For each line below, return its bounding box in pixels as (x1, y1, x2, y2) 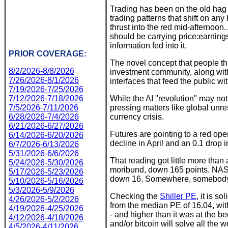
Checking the (110, 192, 160, 201)
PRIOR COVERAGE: (9, 49, 87, 58)
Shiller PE (160, 192, 196, 201)
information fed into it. (110, 41, 187, 50)
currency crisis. (110, 112, 164, 121)
